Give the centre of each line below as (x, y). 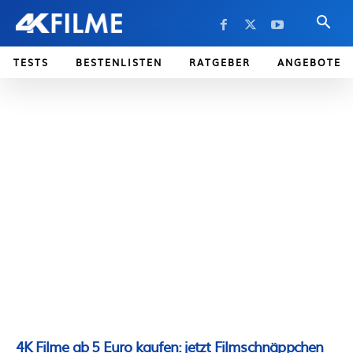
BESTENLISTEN (119, 62)
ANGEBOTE (309, 62)
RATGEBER (220, 62)
